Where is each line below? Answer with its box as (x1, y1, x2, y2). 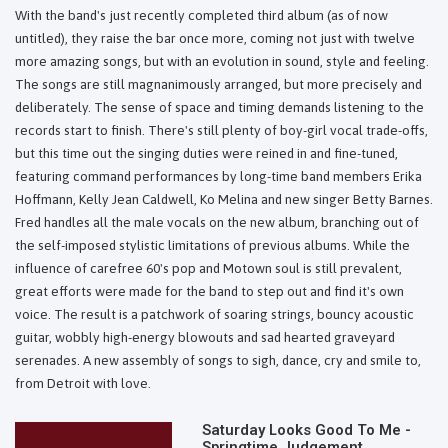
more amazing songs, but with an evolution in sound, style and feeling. (15, 53, 429, 70)
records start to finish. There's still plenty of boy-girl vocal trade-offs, (15, 122, 428, 139)
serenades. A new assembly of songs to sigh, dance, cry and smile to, (15, 352, 421, 369)
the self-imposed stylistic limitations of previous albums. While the (15, 237, 410, 254)
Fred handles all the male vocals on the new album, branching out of (15, 214, 419, 231)
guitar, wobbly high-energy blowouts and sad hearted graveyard (15, 329, 395, 346)
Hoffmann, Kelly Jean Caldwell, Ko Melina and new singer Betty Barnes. (15, 191, 433, 208)
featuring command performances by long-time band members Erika (15, 168, 422, 185)
